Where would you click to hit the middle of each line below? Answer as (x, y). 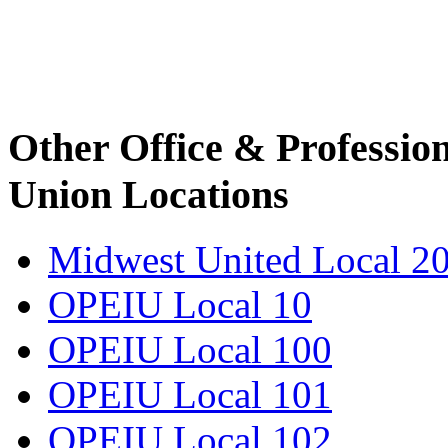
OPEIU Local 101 (190, 395)
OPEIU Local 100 (190, 350)
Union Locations (148, 195)
